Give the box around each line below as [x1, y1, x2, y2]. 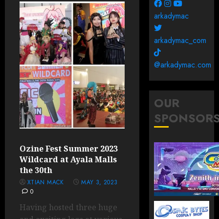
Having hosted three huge [20, 202, 117, 213]
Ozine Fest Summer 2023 [20, 143, 118, 154]
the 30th [20, 165, 52, 175]
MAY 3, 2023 [81, 178, 118, 187]
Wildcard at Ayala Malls [20, 154, 117, 165]
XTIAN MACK [27, 178, 64, 187]
